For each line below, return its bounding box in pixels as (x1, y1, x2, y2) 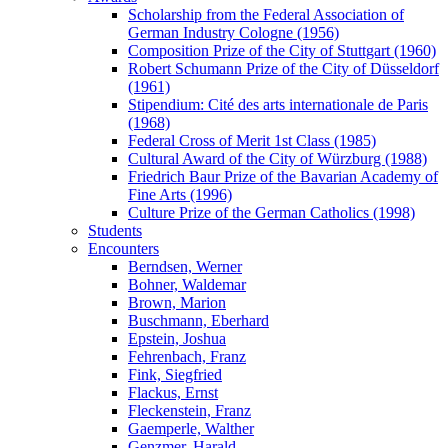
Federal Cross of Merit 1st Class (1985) (128, 131, 376, 149)
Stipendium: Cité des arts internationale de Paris (128, 95, 428, 113)
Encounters (88, 239, 159, 257)
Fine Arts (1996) (128, 185, 232, 203)
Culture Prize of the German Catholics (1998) (128, 203, 415, 221)
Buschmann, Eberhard (128, 311, 269, 329)
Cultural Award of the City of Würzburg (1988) (128, 149, 427, 167)
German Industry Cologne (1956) (128, 23, 339, 41)
